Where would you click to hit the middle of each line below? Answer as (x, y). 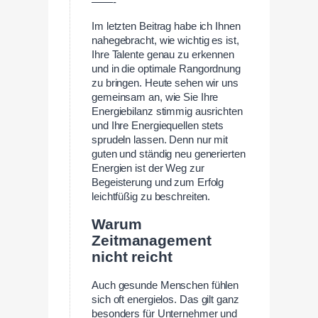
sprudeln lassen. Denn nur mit (160, 140)
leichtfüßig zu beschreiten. (151, 197)
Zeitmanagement (152, 241)
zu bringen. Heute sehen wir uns (165, 83)
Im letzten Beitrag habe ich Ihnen (166, 27)
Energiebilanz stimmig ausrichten (167, 112)
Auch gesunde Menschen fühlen (165, 285)
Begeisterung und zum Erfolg (158, 183)
